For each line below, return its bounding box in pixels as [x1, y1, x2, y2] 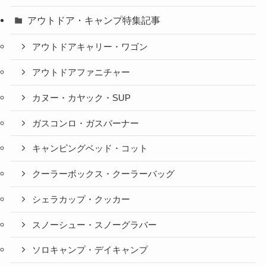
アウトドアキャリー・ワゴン [32, 42, 148, 52]
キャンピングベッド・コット [32, 144, 148, 154]
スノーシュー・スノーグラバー [32, 220, 157, 230]
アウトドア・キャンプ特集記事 [27, 15, 161, 26]
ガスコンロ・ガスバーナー [32, 118, 140, 128]
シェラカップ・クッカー [32, 194, 131, 204]
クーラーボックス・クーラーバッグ [32, 169, 175, 179]
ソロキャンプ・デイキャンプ [32, 245, 148, 255]
